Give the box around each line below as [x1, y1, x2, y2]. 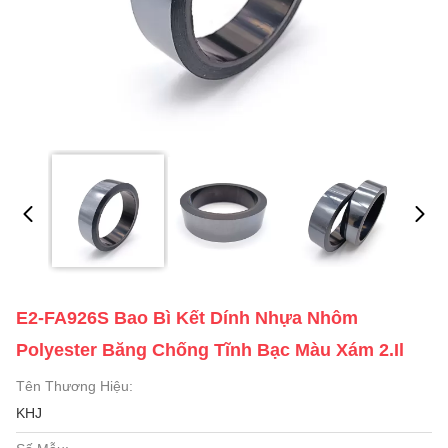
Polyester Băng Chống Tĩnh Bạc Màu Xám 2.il [16, 340, 404, 360]
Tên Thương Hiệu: [16, 378, 133, 394]
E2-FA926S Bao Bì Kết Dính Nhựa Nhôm [16, 308, 358, 328]
